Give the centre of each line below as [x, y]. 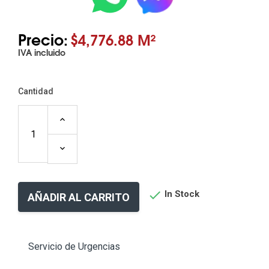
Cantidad [36, 91]
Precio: [43, 39]
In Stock [181, 194]
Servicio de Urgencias [74, 246]
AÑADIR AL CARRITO [79, 197]
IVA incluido [42, 52]
